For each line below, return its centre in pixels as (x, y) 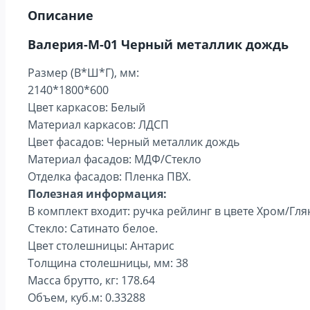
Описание (61, 15)
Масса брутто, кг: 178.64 (91, 280)
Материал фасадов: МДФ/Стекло (115, 159)
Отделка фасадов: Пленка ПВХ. (109, 176)
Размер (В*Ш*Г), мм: (83, 72)
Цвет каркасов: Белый (86, 107)
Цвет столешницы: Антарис (101, 245)
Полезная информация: (97, 193)
